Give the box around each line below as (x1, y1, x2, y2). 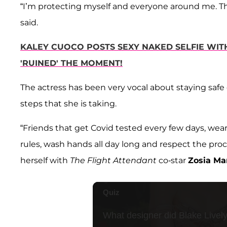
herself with (20, 156, 70, 166)
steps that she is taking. (20, 99, 117, 109)
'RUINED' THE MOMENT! (20, 58, 123, 68)
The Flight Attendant (70, 156, 157, 166)
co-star (157, 156, 188, 166)
